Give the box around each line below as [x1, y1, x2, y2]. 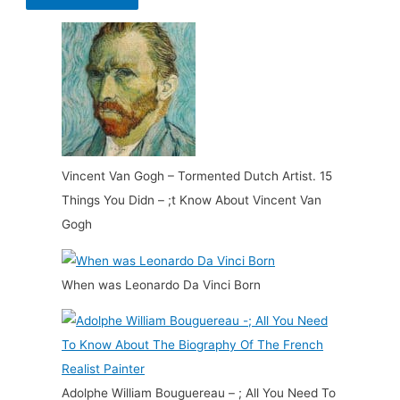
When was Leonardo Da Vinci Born [62, 277, 262, 292]
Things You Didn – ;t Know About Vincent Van [62, 193, 322, 208]
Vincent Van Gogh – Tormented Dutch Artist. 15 [62, 169, 333, 184]
